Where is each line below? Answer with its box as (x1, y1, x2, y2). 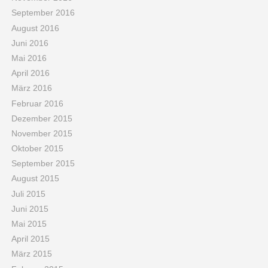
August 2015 (11, 173, 59, 184)
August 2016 (11, 23, 59, 33)
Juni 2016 (11, 38, 48, 48)
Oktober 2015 (11, 144, 63, 154)
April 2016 (11, 68, 50, 78)
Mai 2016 (11, 53, 47, 63)
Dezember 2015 (11, 113, 72, 123)
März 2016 (11, 83, 52, 93)
